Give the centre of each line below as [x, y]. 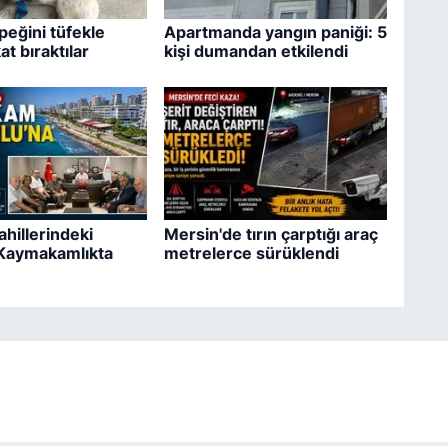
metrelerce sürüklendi [251, 252]
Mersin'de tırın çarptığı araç [270, 233]
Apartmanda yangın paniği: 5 [275, 32]
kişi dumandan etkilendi [255, 51]
